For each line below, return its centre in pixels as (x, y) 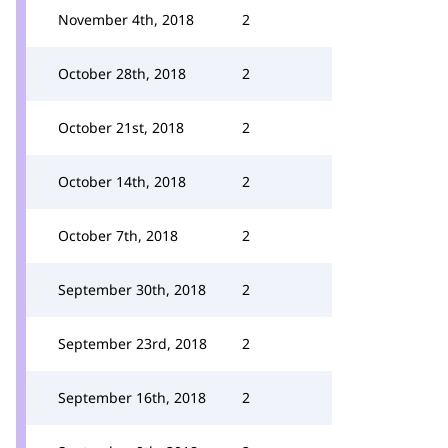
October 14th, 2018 (122, 181)
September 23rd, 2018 (132, 343)
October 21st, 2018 (121, 127)
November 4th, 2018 (126, 19)
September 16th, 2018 (132, 397)
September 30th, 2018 (132, 289)
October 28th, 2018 (122, 73)
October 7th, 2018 (118, 235)
